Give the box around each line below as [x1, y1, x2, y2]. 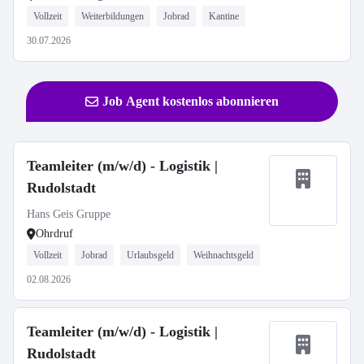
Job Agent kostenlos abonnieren [102, 94, 279, 108]
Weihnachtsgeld [193, 249, 253, 261]
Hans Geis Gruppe [27, 208, 110, 220]
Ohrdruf [36, 227, 73, 240]
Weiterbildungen [81, 11, 144, 22]
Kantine [209, 11, 239, 22]
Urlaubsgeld [127, 249, 174, 261]
